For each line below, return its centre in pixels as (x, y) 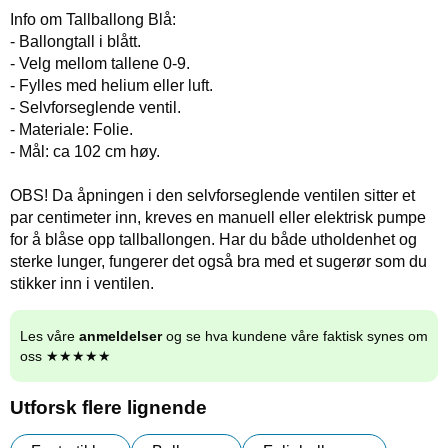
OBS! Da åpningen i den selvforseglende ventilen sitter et (212, 195)
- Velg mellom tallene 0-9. (100, 63)
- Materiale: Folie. (71, 129)
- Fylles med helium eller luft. (111, 85)
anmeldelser (120, 335)
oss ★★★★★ (65, 355)
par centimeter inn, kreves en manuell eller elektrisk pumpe (218, 217)
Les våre (49, 335)
